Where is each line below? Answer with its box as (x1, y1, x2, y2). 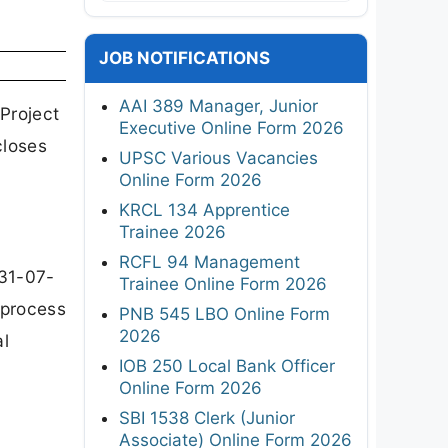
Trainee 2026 (119, 221, 226, 242)
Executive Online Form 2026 (119, 117, 344, 138)
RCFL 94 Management (119, 251, 300, 272)
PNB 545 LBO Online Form (119, 303, 330, 324)
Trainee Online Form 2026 (119, 273, 327, 294)
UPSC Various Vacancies (119, 147, 318, 168)
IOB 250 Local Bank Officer (119, 355, 335, 376)
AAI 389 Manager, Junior (119, 95, 318, 116)
